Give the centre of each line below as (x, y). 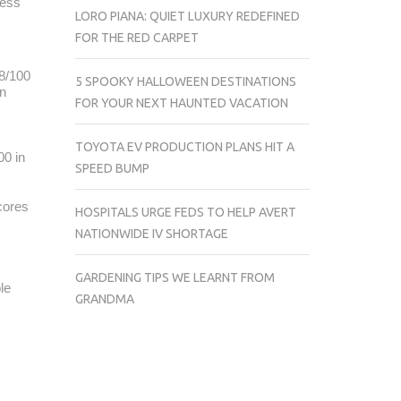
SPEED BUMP (112, 168)
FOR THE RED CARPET (137, 38)
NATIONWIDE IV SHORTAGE (151, 234)
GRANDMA (104, 299)
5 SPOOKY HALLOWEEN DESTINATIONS (185, 81)
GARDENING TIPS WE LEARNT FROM (175, 277)
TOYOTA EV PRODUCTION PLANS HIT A (184, 147)
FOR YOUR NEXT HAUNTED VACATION (181, 103)
